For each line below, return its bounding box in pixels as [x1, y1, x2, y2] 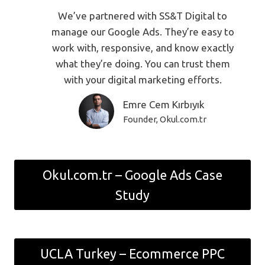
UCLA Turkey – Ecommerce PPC [40, 246, 225, 261]
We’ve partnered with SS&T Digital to [58, 10, 227, 21]
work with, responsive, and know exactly [51, 42, 234, 53]
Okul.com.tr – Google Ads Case [43, 167, 222, 182]
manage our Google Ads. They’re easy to [51, 26, 234, 37]
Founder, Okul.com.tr [123, 114, 206, 124]
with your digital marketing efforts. [63, 74, 222, 85]
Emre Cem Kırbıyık [123, 98, 205, 110]
